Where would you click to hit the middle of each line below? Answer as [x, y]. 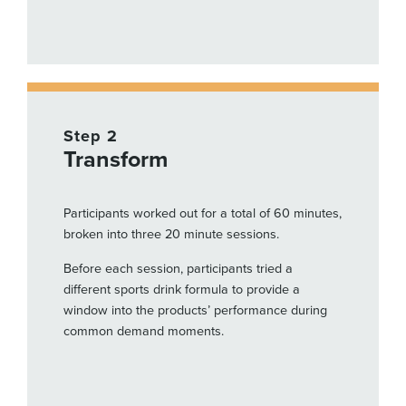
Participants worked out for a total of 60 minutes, [203, 214]
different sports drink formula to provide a [182, 289]
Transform [116, 160]
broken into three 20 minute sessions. [173, 235]
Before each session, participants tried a [178, 268]
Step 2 [91, 136]
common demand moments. [144, 331]
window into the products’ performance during [195, 310]
